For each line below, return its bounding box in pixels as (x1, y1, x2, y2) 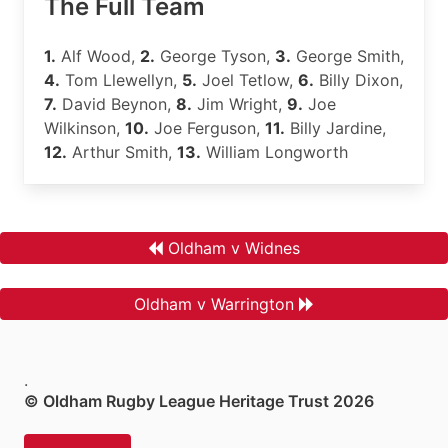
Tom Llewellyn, (60, 70, 182, 90)
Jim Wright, (192, 94, 287, 114)
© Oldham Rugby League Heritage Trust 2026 (24, 391, 374, 411)
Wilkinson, (44, 118, 125, 138)
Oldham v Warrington (134, 294, 294, 314)
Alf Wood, (56, 46, 140, 66)
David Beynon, (57, 94, 176, 114)
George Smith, (291, 46, 404, 66)
